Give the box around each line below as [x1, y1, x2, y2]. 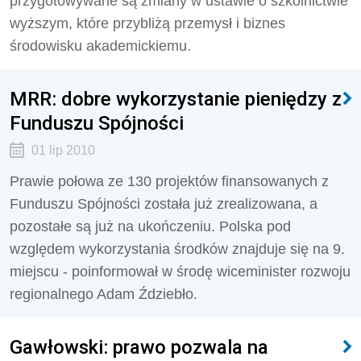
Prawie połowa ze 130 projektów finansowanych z [10, 173, 329, 189]
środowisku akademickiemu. [10, 38, 191, 54]
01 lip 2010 [31, 143, 95, 157]
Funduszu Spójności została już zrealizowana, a [10, 196, 317, 212]
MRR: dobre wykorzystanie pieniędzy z [10, 87, 342, 110]
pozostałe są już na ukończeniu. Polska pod [10, 218, 291, 234]
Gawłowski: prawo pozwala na [10, 335, 268, 359]
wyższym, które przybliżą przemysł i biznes [10, 15, 285, 31]
